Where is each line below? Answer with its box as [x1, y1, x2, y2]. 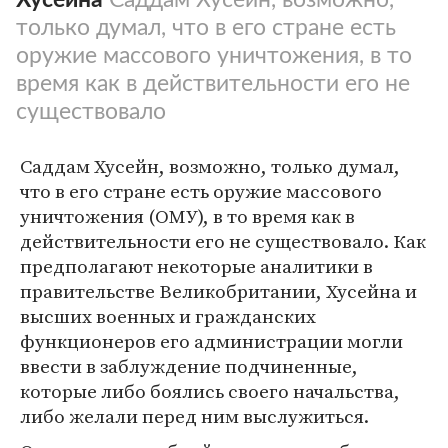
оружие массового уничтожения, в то [16, 44, 412, 67]
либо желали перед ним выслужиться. [20, 403, 369, 429]
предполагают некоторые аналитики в [20, 253, 373, 279]
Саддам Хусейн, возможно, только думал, [20, 153, 400, 179]
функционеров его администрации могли [20, 328, 403, 354]
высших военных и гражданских [20, 303, 316, 329]
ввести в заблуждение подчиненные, [20, 353, 358, 379]
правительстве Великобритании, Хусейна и [20, 278, 417, 304]
